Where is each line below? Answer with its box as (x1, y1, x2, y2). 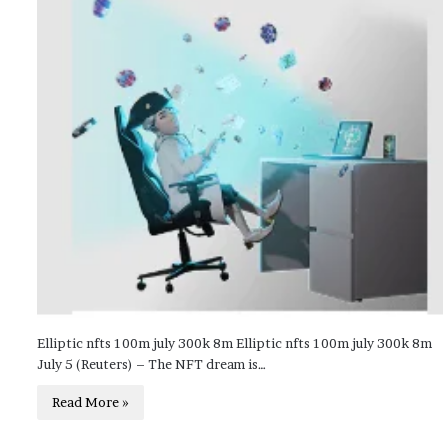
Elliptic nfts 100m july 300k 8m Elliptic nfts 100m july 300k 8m (37, 335, 432, 352)
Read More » (52, 394, 129, 411)
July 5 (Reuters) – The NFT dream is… (37, 356, 266, 373)
